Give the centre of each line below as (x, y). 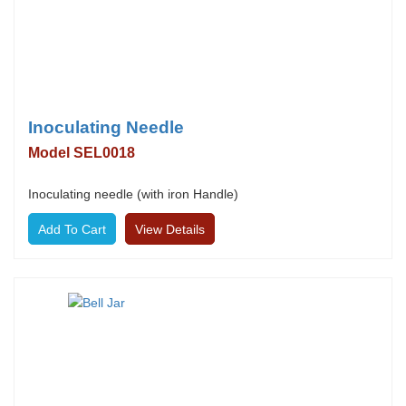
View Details (170, 229)
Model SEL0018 (82, 153)
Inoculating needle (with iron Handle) (133, 194)
